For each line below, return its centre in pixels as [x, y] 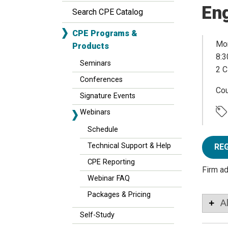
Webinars [95, 112]
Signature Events [108, 96]
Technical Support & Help [129, 146]
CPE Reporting [111, 162]
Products [91, 46]
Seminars [95, 63]
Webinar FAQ [109, 178]
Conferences [101, 80]
